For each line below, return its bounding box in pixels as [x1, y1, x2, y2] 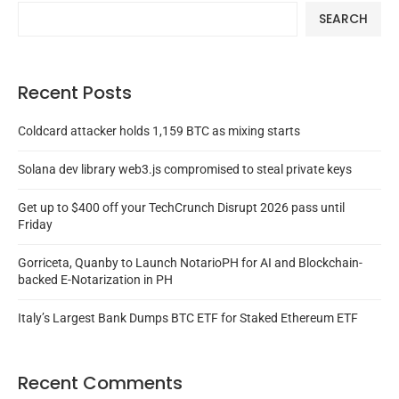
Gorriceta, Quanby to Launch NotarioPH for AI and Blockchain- [18, 255, 362, 270]
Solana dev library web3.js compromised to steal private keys [18, 161, 352, 176]
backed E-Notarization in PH [18, 272, 173, 287]
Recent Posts [18, 79, 132, 105]
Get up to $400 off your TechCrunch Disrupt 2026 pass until [18, 199, 345, 215]
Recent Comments [18, 370, 183, 395]
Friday [18, 216, 53, 232]
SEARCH [319, 10, 368, 28]
